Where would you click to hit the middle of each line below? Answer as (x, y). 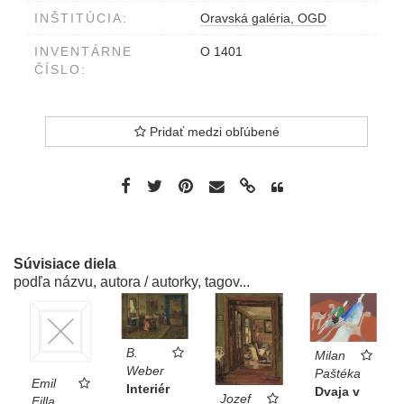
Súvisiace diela (65, 263)
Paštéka (337, 374)
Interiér (147, 389)
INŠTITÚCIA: (81, 18)
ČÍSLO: (60, 69)
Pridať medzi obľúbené (212, 131)
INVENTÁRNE (83, 51)
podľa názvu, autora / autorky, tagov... (132, 281)
